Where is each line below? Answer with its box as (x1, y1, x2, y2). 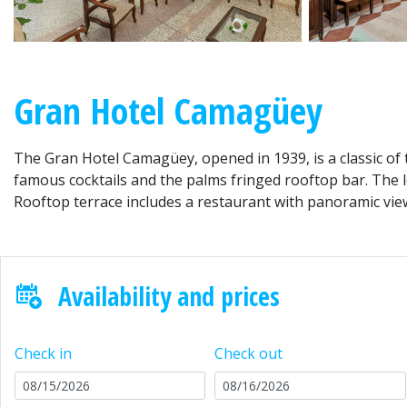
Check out (214, 343, 283, 364)
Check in (15, 343, 72, 364)
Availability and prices (58, 279, 280, 314)
